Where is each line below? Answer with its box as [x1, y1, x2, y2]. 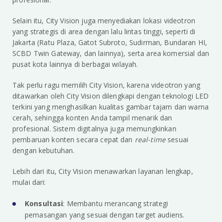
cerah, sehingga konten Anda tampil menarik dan [12, 113, 172, 123]
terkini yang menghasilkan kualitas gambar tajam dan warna [12, 102, 209, 112]
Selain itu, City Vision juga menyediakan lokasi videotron [12, 16, 195, 26]
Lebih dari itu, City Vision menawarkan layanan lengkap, [12, 166, 193, 176]
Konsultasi [25, 199, 63, 209]
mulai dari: [12, 177, 46, 187]
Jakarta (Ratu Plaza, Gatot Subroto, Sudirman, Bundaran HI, [12, 38, 208, 48]
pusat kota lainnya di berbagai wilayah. [12, 59, 138, 69]
